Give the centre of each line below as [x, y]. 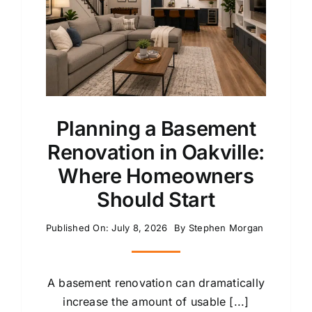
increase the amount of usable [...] [156, 301]
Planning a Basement [156, 128]
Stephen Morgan [226, 227]
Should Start [156, 199]
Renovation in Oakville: [156, 152]
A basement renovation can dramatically [156, 282]
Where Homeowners [156, 175]
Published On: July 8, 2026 [107, 227]
